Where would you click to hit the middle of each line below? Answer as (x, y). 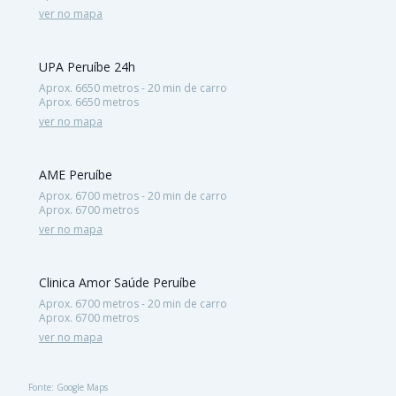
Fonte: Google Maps (68, 387)
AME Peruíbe (76, 174)
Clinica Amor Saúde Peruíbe (118, 282)
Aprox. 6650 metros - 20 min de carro (133, 88)
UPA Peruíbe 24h (87, 66)
